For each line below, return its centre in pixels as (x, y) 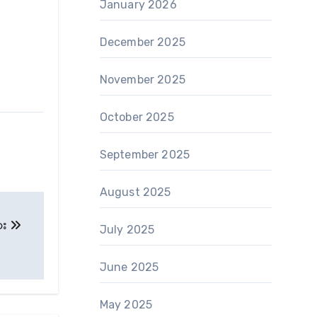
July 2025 (127, 230)
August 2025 (135, 192)
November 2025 (143, 80)
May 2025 (126, 305)
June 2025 (129, 267)
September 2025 (145, 155)
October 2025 (137, 117)
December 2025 (143, 42)
